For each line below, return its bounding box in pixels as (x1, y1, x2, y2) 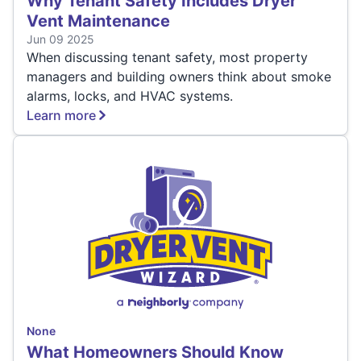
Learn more (27, 106, 96, 123)
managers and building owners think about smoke (27, 68, 331, 85)
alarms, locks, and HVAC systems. (27, 87, 233, 104)
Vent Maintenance (27, 10, 170, 31)
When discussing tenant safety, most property (27, 48, 308, 65)
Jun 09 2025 (27, 31, 94, 46)
